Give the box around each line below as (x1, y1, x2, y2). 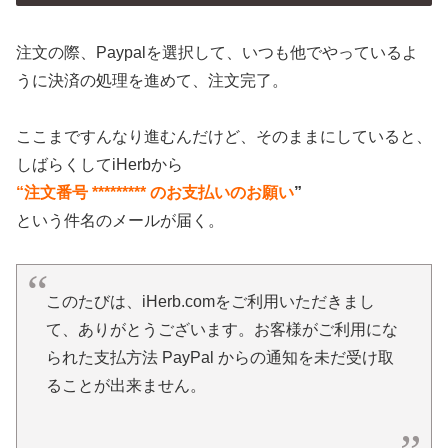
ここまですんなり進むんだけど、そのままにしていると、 (16, 128, 432, 146)
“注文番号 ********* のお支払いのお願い (16, 184, 294, 202)
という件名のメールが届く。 (16, 212, 224, 230)
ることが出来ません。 (45, 376, 206, 394)
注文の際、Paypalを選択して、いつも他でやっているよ (16, 43, 418, 61)
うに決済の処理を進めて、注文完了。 (16, 71, 288, 89)
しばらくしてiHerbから (16, 156, 183, 174)
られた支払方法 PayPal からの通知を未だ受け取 (45, 348, 394, 366)
